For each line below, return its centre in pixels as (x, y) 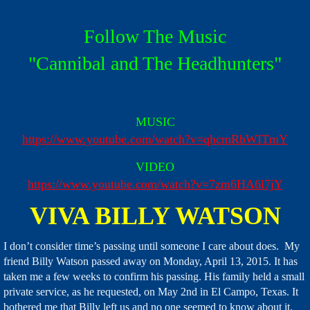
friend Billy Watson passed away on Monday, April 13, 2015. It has (151, 261)
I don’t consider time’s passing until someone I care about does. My (152, 246)
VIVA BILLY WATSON (155, 216)
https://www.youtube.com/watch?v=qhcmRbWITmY (155, 139)
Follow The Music (155, 36)
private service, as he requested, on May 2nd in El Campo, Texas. (148, 292)
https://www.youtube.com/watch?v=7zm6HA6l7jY (155, 184)
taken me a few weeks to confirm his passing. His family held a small (154, 276)
